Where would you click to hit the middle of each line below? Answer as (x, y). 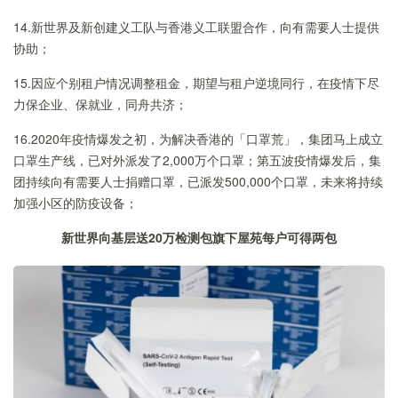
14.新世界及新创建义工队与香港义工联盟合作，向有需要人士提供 (196, 27)
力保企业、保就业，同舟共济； (100, 104)
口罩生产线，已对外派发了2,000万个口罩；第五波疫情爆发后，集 (197, 160)
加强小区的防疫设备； (76, 203)
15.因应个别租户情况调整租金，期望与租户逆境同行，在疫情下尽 (196, 83)
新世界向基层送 (105, 237)
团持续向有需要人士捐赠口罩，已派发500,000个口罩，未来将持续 (198, 181)
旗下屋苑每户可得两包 (275, 237)
